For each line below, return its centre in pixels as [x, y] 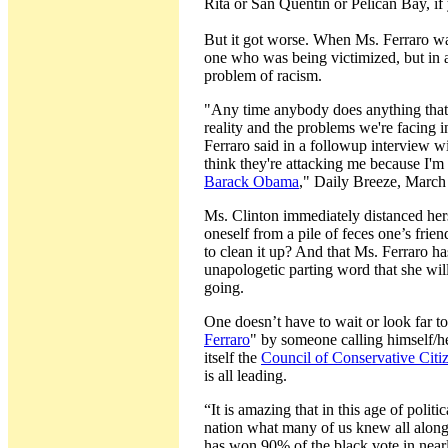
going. [224, 287]
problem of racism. [263, 75]
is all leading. [245, 375]
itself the [232, 357]
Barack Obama [251, 181]
